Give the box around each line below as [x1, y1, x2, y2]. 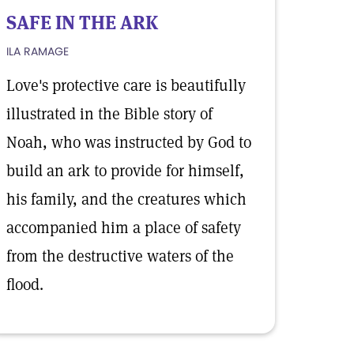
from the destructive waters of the [6, 246, 234, 266]
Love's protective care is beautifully [6, 75, 246, 96]
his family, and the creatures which [6, 189, 247, 209]
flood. [6, 274, 43, 295]
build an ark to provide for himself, [6, 160, 244, 181]
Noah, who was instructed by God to [6, 132, 251, 153]
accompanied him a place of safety [6, 217, 241, 238]
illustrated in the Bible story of [6, 104, 213, 124]
